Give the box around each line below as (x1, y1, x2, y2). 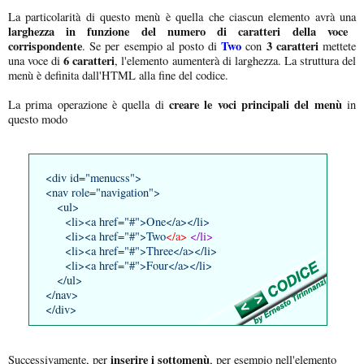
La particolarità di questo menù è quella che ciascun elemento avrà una (8, 8, 356, 24)
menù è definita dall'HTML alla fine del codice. (8, 67, 228, 83)
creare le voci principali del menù (169, 95, 342, 113)
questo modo (8, 110, 67, 127)
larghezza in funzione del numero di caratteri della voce (8, 22, 348, 40)
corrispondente (8, 37, 82, 54)
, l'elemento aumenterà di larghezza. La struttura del (115, 52, 357, 68)
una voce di (8, 52, 64, 68)
